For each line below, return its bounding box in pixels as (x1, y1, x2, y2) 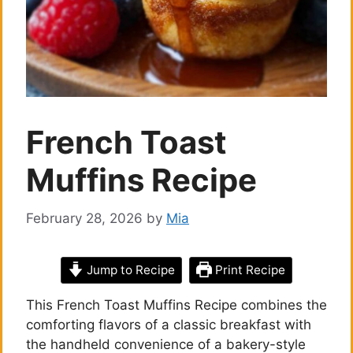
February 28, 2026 (26, 210, 143, 226)
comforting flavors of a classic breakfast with (26, 316, 311, 333)
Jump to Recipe (84, 262, 175, 277)
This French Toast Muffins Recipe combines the (26, 296, 327, 313)
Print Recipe (211, 262, 285, 277)
